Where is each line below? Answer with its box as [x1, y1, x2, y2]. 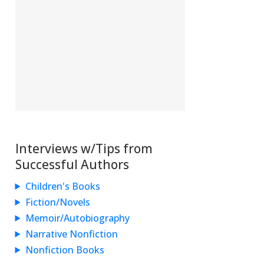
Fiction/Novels [25, 195, 90, 209]
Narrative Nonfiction [25, 227, 118, 240]
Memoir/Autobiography [25, 211, 130, 225]
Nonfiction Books [25, 243, 104, 256]
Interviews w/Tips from [15, 140, 153, 157]
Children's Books [25, 179, 100, 193]
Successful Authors [15, 156, 129, 173]
